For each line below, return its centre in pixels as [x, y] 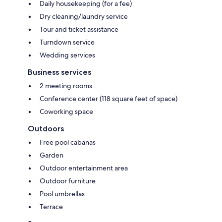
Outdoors [46, 129]
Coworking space [66, 112]
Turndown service [67, 42]
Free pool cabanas [68, 142]
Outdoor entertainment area [84, 168]
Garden [52, 155]
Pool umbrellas [62, 194]
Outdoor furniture [68, 181]
